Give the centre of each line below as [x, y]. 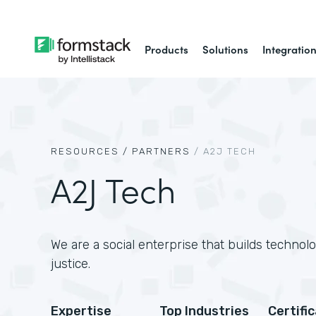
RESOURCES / [90, 151]
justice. [71, 264]
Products [167, 49]
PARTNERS [161, 151]
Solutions [226, 49]
